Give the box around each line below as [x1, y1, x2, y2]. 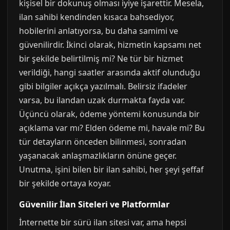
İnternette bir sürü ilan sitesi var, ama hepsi [19, 217, 186, 228]
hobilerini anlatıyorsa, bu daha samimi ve [19, 25, 178, 36]
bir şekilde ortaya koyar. [19, 178, 111, 189]
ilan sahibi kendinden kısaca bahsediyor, [19, 11, 174, 23]
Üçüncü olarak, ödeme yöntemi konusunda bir [19, 108, 200, 120]
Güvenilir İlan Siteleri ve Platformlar [19, 199, 169, 210]
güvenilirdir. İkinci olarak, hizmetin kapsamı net [19, 39, 201, 50]
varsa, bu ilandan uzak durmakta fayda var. [19, 94, 185, 106]
